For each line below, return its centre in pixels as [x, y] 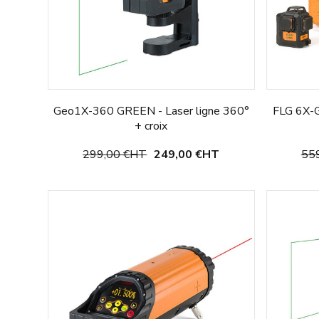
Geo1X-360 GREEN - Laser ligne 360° [151, 111]
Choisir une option [151, 161]
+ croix [151, 126]
